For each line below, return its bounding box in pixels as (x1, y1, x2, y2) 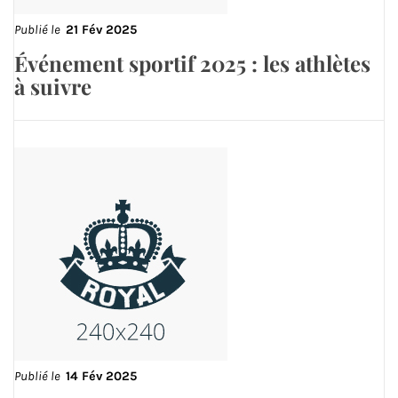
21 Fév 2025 (66, 21, 137, 37)
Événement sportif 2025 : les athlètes (14, 48, 370, 77)
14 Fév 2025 (66, 368, 137, 384)
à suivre (14, 71, 92, 100)
